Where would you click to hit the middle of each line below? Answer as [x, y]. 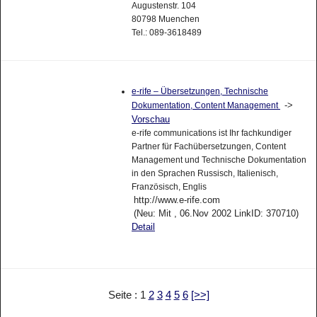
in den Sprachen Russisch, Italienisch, [204, 174]
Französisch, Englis [169, 187]
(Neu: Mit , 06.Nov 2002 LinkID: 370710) [216, 214]
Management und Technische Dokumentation [219, 160]
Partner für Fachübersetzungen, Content [208, 147]
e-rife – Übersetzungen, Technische [200, 92]
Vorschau [150, 120]
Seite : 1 [128, 294]
